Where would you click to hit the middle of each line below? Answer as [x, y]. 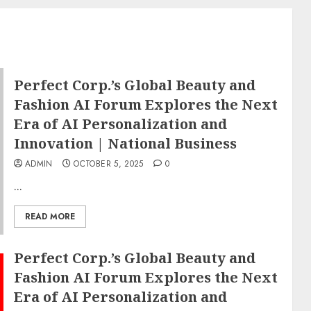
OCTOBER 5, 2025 [109, 163]
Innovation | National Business [125, 143]
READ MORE [50, 216]
